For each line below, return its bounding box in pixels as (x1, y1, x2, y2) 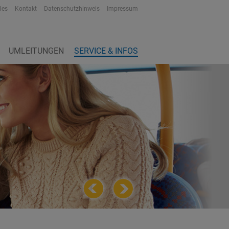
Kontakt (15, 5, 37, 12)
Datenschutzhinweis (44, 5, 100, 12)
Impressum (107, 5, 138, 12)
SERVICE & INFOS (74, 46, 138, 56)
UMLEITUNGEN (9, 46, 64, 56)
